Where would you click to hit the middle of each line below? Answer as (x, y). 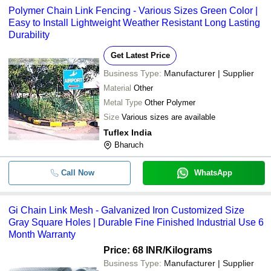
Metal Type (123, 103)
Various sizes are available (168, 117)
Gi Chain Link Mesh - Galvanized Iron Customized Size (126, 210)
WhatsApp (213, 173)
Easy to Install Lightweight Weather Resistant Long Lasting (134, 23)
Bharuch (129, 145)
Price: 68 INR (133, 250)
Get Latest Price (140, 55)
